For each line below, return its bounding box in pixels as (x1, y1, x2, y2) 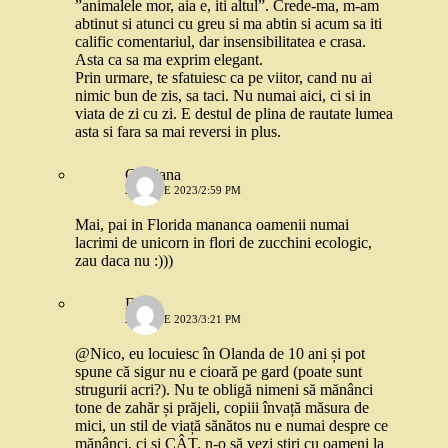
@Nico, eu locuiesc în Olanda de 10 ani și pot (75, 345, 365, 363)
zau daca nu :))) (75, 252, 173, 270)
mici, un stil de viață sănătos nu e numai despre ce (75, 417, 388, 435)
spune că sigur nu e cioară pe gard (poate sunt (75, 363, 362, 381)
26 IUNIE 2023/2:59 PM (125, 184, 241, 197)
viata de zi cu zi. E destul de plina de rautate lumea (75, 105, 393, 123)
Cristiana (125, 166, 181, 184)
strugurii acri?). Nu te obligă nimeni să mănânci (75, 381, 373, 399)
